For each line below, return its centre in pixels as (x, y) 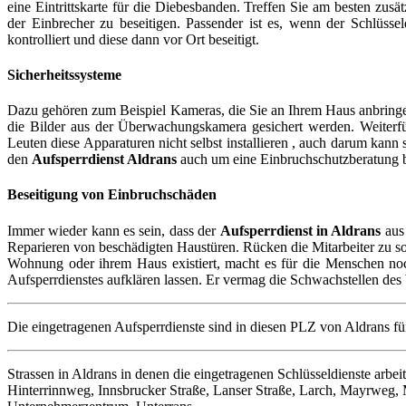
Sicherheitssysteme (64, 74)
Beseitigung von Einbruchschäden (112, 195)
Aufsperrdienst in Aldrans (300, 230)
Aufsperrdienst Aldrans (104, 159)
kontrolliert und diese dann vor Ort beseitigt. (133, 39)
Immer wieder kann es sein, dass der (114, 230)
